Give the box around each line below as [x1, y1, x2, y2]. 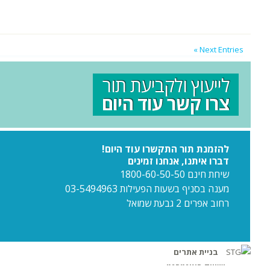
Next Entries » [199, 44, 243, 55]
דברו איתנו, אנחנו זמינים [128, 154, 229, 168]
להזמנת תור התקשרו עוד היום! [102, 142, 229, 155]
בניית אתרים [174, 246, 218, 257]
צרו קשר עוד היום [102, 91, 230, 116]
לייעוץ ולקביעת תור [102, 73, 230, 98]
